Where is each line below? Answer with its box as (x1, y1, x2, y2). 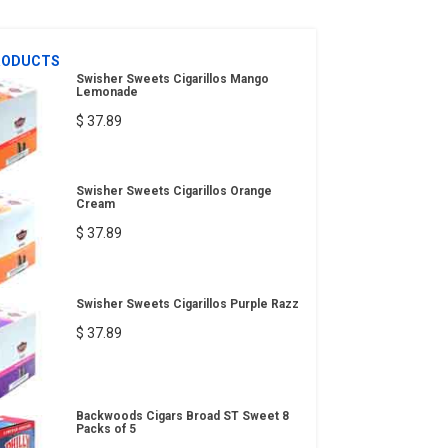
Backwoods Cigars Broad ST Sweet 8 (76, 409, 289, 424)
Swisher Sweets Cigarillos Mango (76, 71, 269, 86)
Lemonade (76, 84, 138, 99)
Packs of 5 (76, 422, 136, 437)
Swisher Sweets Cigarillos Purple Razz (76, 296, 299, 311)
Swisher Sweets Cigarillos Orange (76, 184, 272, 199)
